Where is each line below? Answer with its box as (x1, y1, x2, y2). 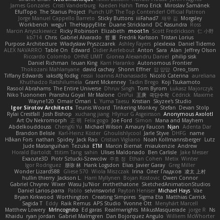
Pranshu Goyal (49, 91, 85, 99)
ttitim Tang (54, 149, 82, 156)
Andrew (178, 142, 197, 150)
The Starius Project (40, 8, 85, 16)
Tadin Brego (129, 79, 159, 86)
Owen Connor (163, 174, 198, 182)
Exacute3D (22, 155, 48, 163)
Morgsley (181, 15, 202, 22)
